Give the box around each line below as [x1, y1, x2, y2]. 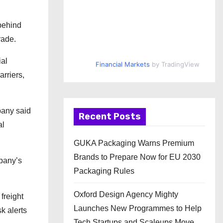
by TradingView [149, 60, 200, 68]
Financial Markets [95, 60, 150, 68]
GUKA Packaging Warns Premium [74, 139, 194, 147]
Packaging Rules [74, 167, 134, 175]
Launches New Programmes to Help [74, 204, 202, 213]
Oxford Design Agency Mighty [74, 190, 178, 199]
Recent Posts [79, 111, 141, 122]
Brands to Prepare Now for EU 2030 [74, 153, 201, 161]
